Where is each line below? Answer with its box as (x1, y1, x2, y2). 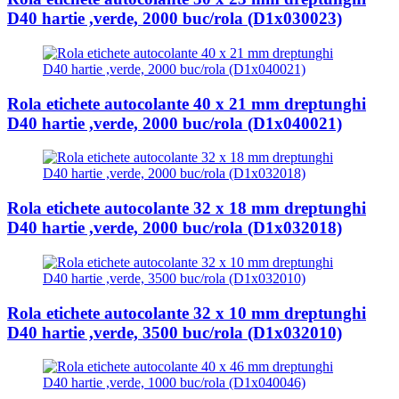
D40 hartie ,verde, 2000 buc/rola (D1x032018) (7, 218, 342, 238)
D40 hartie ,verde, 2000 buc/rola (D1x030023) (7, 9, 342, 28)
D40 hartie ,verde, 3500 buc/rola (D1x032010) (7, 322, 342, 342)
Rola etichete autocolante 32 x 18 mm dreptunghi (7, 199, 366, 218)
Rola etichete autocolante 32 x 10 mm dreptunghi (7, 303, 366, 322)
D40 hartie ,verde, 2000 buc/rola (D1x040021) (7, 113, 342, 133)
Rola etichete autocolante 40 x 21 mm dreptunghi (7, 94, 366, 113)
